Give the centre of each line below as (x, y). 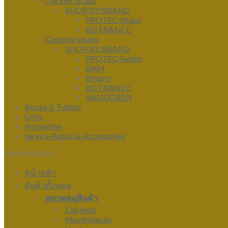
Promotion (43, 126)
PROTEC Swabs (114, 58)
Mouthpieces (88, 219)
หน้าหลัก (40, 172)
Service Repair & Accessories (75, 136)
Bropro (98, 78)
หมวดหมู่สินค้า (71, 198)
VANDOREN (109, 97)
